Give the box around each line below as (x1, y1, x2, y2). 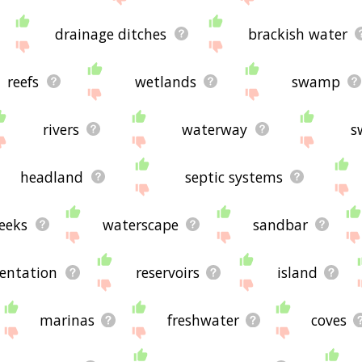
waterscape (102, 214, 179, 234)
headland (20, 166, 84, 187)
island (276, 262, 318, 282)
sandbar (252, 214, 308, 234)
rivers (42, 119, 79, 139)
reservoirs (135, 262, 200, 282)
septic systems (184, 166, 283, 187)
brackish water (247, 23, 347, 44)
